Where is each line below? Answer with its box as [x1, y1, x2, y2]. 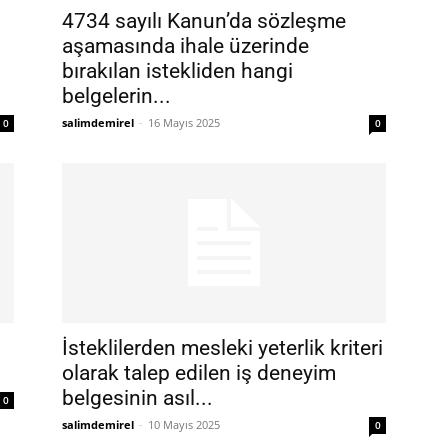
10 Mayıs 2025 [148, 417, 220, 432]
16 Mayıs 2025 [148, 115, 220, 130]
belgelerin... [62, 84, 171, 108]
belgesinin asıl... [62, 386, 213, 410]
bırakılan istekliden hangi [62, 59, 293, 83]
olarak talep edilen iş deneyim [62, 361, 336, 385]
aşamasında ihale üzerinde [62, 34, 309, 58]
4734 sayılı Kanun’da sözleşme [62, 9, 346, 33]
